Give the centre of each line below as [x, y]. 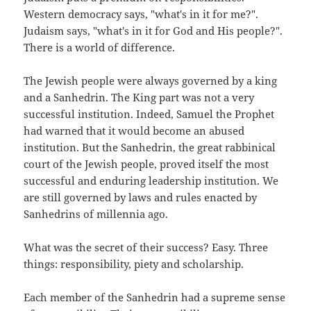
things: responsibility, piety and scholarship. [134, 263]
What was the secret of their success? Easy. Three [146, 247]
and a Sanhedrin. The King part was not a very [139, 97]
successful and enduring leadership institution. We [151, 180]
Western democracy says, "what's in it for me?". [141, 14]
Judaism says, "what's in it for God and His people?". [153, 30]
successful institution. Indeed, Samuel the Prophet [149, 114]
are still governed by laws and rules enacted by [141, 197]
